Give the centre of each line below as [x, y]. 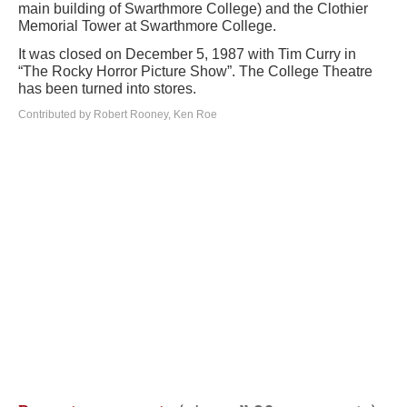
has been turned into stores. [107, 88]
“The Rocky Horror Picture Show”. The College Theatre [195, 71]
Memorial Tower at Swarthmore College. [147, 25]
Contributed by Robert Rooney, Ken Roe [118, 114]
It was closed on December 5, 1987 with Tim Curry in [187, 54]
